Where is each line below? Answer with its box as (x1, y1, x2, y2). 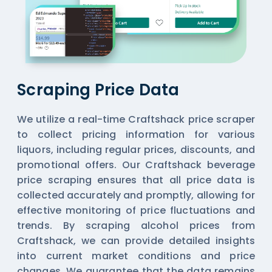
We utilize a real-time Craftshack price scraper (17, 112, 255, 127)
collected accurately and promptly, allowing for (17, 188, 255, 203)
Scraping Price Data (17, 79, 180, 101)
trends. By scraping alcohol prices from (17, 219, 255, 233)
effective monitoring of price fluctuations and (17, 203, 255, 218)
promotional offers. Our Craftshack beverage (17, 158, 255, 172)
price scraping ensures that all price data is (17, 173, 255, 188)
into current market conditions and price (17, 249, 255, 263)
